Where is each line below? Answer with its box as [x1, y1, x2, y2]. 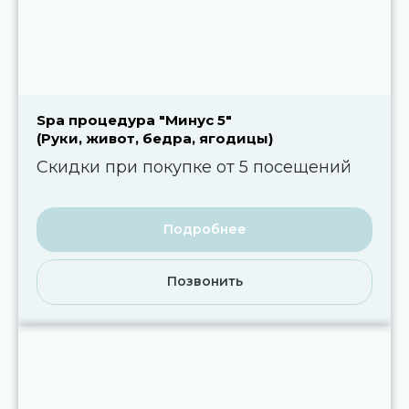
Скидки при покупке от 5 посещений [37, 156, 351, 177]
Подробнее [163, 221, 246, 238]
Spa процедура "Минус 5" [37, 110, 232, 129]
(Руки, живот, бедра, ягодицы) [37, 129, 273, 147]
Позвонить [166, 273, 243, 290]
